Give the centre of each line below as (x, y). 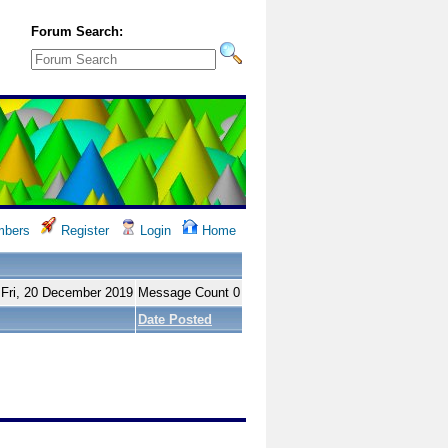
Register (83, 230)
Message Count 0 (189, 292)
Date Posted (175, 319)
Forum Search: (77, 31)
